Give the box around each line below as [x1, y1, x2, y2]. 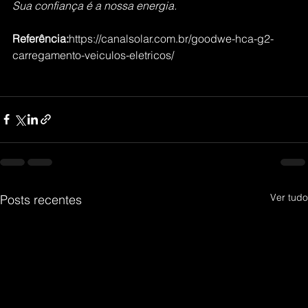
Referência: [12, 31, 69, 45]
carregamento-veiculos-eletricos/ [12, 47, 174, 62]
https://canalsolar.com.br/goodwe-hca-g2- [69, 31, 274, 45]
